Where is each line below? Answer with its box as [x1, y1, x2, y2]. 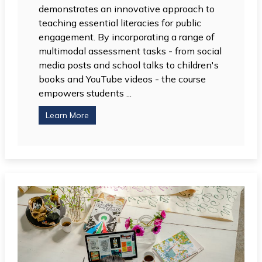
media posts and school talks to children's [39, 59, 219, 71]
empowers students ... [39, 87, 132, 99]
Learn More [46, 110, 89, 121]
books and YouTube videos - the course [39, 73, 206, 85]
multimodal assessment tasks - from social [39, 45, 222, 57]
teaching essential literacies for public [39, 17, 202, 29]
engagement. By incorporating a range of [39, 31, 215, 43]
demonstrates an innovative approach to [39, 3, 215, 15]
